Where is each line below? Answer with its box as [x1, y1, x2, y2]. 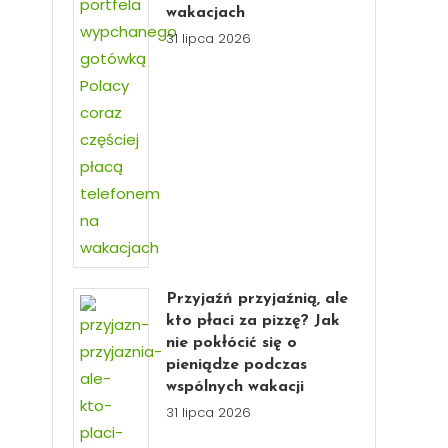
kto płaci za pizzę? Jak [166, 313, 341, 329]
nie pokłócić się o [166, 335, 298, 351]
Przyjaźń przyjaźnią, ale [166, 291, 349, 307]
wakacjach [166, 5, 246, 21]
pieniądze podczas [166, 357, 308, 373]
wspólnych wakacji [166, 379, 305, 395]
